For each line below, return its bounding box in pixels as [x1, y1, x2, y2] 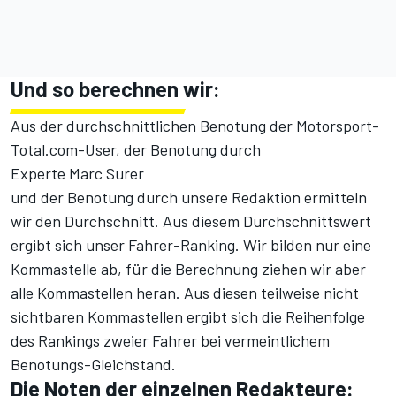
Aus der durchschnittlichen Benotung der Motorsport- [11, 116, 379, 136]
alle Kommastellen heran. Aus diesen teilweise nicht [11, 283, 359, 303]
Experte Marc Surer [11, 164, 144, 184]
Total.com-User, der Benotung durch [11, 140, 261, 160]
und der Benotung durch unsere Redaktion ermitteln [11, 187, 367, 208]
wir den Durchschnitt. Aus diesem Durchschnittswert [11, 211, 371, 232]
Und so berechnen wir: [11, 76, 220, 103]
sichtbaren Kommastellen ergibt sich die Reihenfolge [11, 307, 365, 327]
